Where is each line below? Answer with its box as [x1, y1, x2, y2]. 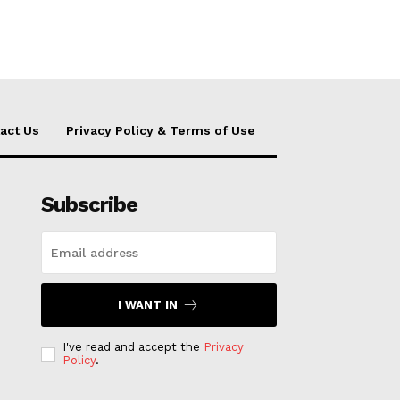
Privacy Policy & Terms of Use [66, 123, 255, 137]
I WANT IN [118, 298, 179, 312]
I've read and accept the [62, 340, 204, 354]
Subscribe [40, 192, 137, 217]
